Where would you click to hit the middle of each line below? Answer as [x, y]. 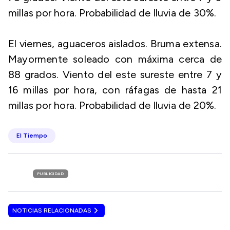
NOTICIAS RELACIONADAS [52, 210]
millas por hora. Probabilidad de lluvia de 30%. [112, 13]
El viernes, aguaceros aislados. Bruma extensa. [115, 44]
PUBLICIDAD [51, 174]
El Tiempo [32, 136]
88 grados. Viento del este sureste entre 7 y [115, 74]
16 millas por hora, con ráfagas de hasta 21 [115, 90]
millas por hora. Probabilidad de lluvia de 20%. [112, 105]
